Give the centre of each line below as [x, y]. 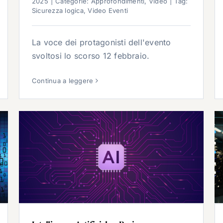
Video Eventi [108, 11]
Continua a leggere [63, 81]
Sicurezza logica [58, 11]
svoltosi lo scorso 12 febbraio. [91, 56]
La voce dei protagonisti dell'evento [102, 43]
